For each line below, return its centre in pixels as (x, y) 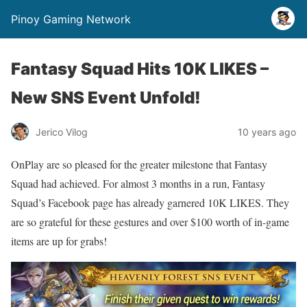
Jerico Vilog (62, 132)
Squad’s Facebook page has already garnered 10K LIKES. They (150, 202)
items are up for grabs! (59, 241)
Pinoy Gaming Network (71, 19)
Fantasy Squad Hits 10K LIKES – (140, 69)
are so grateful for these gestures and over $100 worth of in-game (150, 222)
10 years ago (267, 132)
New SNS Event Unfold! (106, 98)
